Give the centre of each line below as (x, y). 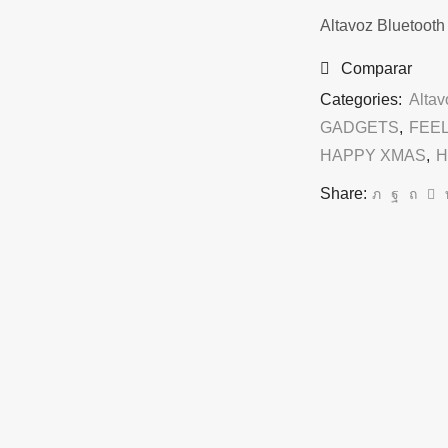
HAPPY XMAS (372, 156)
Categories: (362, 100)
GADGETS (359, 128)
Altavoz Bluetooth (382, 26)
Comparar (376, 69)
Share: (343, 194)
